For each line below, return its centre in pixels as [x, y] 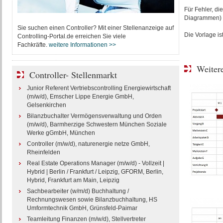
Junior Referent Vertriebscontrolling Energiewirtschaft [99, 88]
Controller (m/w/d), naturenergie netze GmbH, [88, 144]
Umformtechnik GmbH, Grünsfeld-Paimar [82, 208]
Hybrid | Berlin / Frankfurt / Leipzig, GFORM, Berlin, [95, 172]
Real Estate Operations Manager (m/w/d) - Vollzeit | [95, 163]
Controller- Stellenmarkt [73, 75]
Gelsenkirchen [46, 105]
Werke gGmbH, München [61, 133]
